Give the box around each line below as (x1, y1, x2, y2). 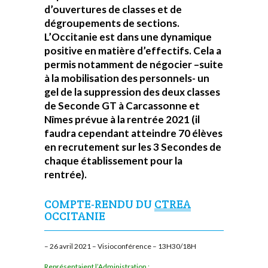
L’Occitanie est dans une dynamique (44, 30, 212, 43)
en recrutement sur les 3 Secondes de (44, 140, 221, 153)
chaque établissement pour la (44, 154, 182, 167)
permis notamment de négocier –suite (44, 57, 223, 71)
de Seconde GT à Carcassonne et (44, 99, 200, 112)
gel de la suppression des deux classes (44, 85, 220, 98)
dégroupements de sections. (44, 16, 179, 29)
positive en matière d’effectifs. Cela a (44, 44, 221, 57)
